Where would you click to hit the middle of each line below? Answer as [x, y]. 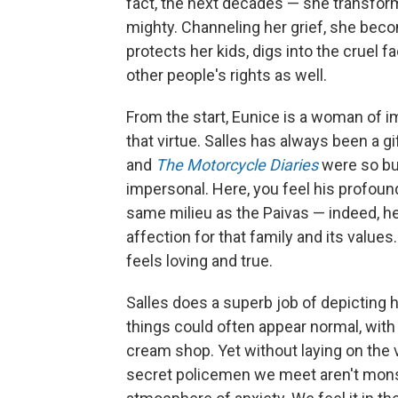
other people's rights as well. [227, 75]
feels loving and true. [199, 261]
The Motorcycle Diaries [237, 165]
